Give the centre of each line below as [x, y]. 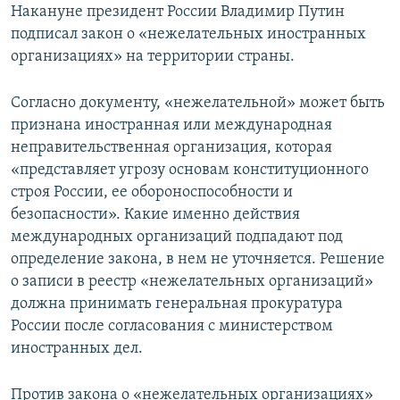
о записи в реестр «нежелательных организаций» [192, 281]
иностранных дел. [77, 348]
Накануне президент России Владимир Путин [178, 12]
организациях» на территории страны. [153, 56]
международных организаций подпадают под [177, 237]
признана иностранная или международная [171, 125]
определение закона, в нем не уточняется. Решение [198, 259]
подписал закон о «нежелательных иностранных [188, 34]
